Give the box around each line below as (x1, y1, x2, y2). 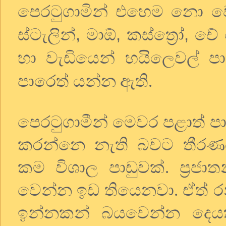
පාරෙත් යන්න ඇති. (18, 72, 152, 90)
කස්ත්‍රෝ (127, 25, 185, 44)
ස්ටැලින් (18, 25, 76, 44)
